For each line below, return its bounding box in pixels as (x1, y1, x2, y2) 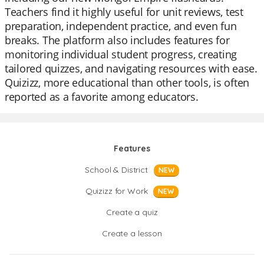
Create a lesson (102, 228, 162, 239)
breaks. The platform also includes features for (5, 33, 230, 47)
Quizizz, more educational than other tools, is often (5, 75, 249, 90)
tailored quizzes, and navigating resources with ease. (5, 61, 258, 75)
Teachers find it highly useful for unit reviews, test (5, 5, 243, 19)
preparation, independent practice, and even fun (5, 19, 237, 33)
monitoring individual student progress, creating (5, 47, 237, 61)
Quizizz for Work (85, 186, 148, 196)
